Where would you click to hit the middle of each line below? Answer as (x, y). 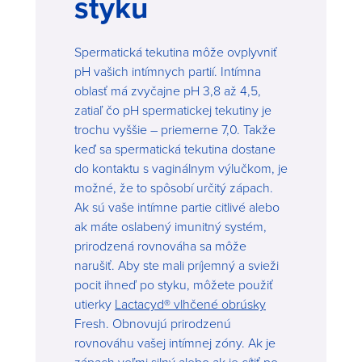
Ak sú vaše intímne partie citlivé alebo (177, 206)
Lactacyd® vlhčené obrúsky (190, 303)
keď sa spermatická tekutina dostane (175, 148)
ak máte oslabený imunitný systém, (170, 226)
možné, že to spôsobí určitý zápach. (174, 187)
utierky (95, 303)
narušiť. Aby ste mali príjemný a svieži (177, 265)
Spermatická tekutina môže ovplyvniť (176, 51)
